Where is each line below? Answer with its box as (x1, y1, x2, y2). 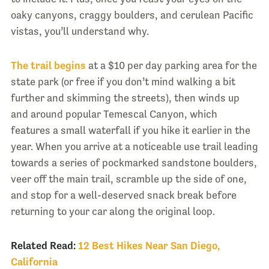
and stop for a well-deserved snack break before (10, 189, 237, 201)
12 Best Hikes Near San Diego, (77, 239, 220, 252)
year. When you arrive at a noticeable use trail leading (10, 140, 258, 153)
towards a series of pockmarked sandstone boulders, (10, 156, 257, 169)
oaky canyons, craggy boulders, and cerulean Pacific (10, 8, 253, 21)
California (10, 255, 58, 268)
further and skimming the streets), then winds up (10, 91, 240, 104)
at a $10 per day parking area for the (85, 59, 257, 71)
